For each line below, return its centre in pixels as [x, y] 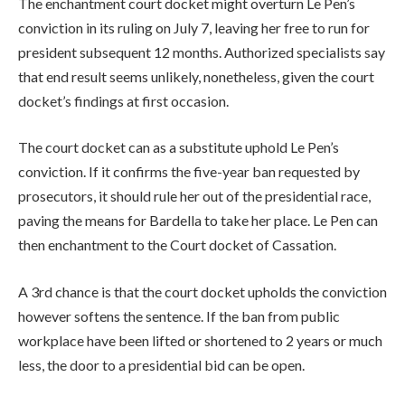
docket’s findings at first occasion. [123, 100]
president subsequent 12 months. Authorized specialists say [202, 52]
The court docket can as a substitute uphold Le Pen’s [179, 147]
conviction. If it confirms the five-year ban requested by [189, 172]
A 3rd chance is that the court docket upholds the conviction [202, 291]
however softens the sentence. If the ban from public [179, 316]
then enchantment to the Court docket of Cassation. [177, 245]
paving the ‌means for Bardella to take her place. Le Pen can [198, 221]
